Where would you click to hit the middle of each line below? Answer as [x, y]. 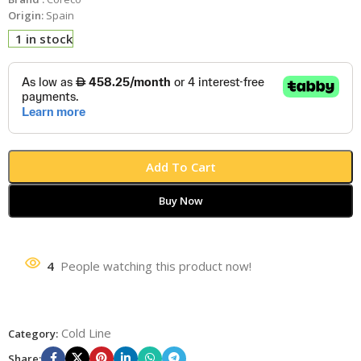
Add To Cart [180, 166]
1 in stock [44, 38]
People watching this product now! [156, 266]
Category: [33, 333]
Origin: [27, 15]
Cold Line [86, 332]
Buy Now [180, 200]
